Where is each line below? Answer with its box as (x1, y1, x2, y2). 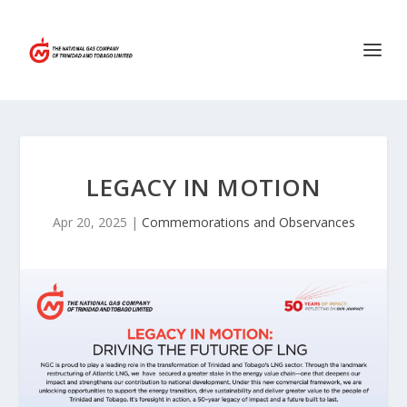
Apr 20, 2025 (52, 213, 127, 231)
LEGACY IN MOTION (86, 171, 321, 203)
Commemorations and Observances (141, 213, 355, 231)
